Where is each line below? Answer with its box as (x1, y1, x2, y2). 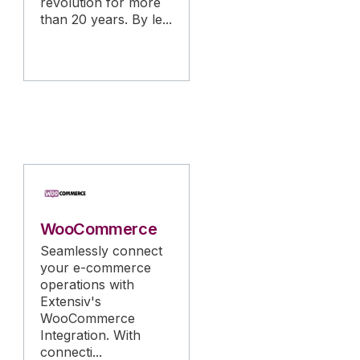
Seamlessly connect (39, 243, 162, 259)
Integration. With (39, 327, 141, 343)
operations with (39, 276, 134, 292)
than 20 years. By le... (39, 11, 172, 27)
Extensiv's (39, 293, 101, 309)
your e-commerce (39, 260, 151, 276)
